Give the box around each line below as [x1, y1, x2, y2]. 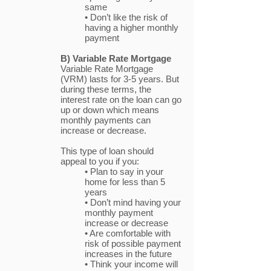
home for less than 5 [85, 177, 165, 187]
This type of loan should [60, 146, 154, 156]
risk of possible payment [85, 238, 181, 249]
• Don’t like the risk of [85, 12, 168, 22]
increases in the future [85, 249, 172, 259]
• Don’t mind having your [85, 197, 181, 207]
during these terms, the [60, 84, 151, 94]
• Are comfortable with [85, 228, 171, 238]
